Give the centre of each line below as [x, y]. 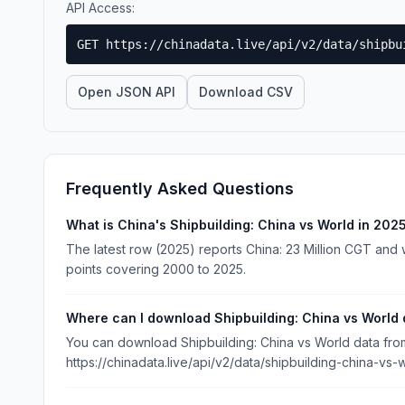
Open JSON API [127, 92]
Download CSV [246, 92]
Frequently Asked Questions [180, 188]
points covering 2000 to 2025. [156, 269]
